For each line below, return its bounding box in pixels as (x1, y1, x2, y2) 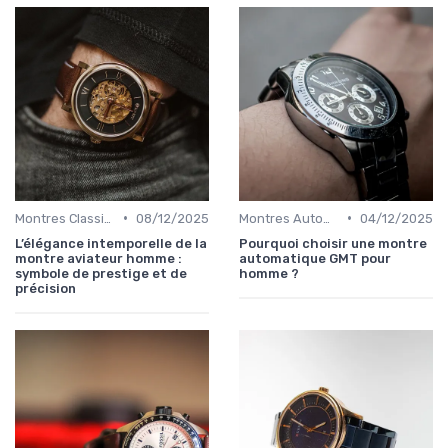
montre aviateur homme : (15, 250, 182, 266)
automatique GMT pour (239, 250, 391, 266)
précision (15, 280, 76, 296)
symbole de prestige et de (15, 265, 187, 281)
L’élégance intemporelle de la (15, 235, 207, 251)
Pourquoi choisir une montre (239, 235, 427, 251)
